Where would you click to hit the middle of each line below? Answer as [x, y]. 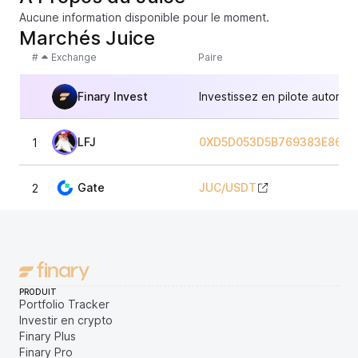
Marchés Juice [87, 38]
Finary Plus [48, 336]
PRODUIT [38, 292]
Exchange [74, 57]
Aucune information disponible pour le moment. [144, 17]
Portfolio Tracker [64, 304]
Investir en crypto [66, 320]
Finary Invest [113, 96]
